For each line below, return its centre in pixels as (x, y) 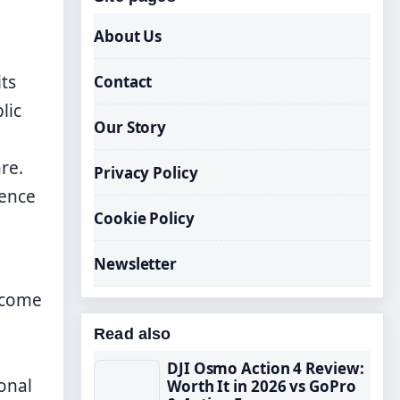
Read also (133, 334)
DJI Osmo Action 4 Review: (266, 368)
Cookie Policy (144, 218)
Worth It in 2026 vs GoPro (262, 386)
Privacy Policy (146, 173)
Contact (123, 82)
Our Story (130, 127)
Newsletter (135, 264)
